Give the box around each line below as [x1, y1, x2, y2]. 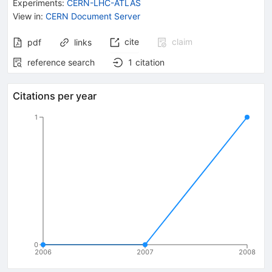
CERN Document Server [46, 10, 140, 21]
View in [13, 10, 41, 21]
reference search [27, 56, 95, 67]
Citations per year [13, 89, 97, 102]
